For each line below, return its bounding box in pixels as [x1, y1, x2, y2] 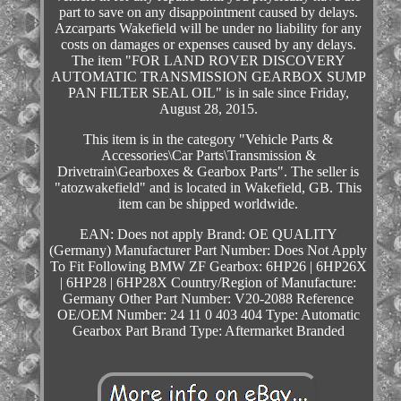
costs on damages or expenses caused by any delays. [60, 37, 356, 53]
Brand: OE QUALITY [206, 226, 337, 243]
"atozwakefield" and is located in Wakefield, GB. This [55, 180, 363, 196]
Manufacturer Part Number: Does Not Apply [115, 243, 368, 259]
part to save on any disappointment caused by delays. [58, 4, 358, 21]
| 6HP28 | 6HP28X [60, 275, 168, 291]
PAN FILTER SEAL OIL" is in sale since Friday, [67, 85, 349, 101]
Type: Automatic [265, 307, 360, 323]
